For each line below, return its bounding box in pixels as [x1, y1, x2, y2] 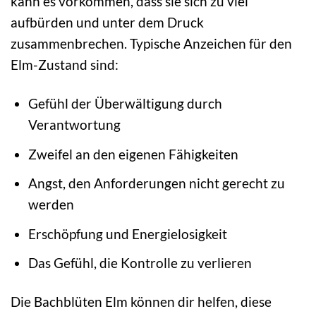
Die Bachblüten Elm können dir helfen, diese [11, 293, 272, 310]
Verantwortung [28, 116, 121, 133]
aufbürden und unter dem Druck [11, 14, 204, 31]
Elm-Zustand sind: [11, 56, 119, 73]
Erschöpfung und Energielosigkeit [28, 225, 227, 242]
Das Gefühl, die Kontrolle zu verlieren [28, 255, 252, 272]
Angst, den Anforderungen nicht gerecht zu [28, 175, 285, 192]
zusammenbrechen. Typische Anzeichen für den [11, 35, 292, 52]
